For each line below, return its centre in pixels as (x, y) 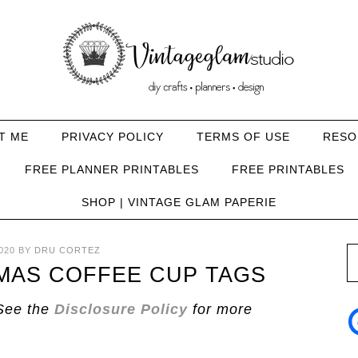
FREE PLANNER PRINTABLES (112, 169)
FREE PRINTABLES (288, 169)
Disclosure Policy (119, 309)
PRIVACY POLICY (112, 137)
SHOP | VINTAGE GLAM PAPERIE (179, 202)
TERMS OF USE (243, 137)
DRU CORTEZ (67, 250)
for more (220, 309)
